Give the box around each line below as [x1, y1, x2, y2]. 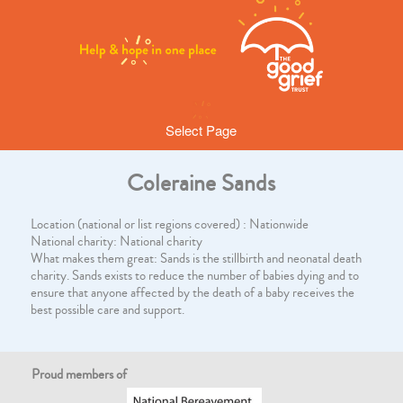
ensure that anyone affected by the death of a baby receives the [30, 283, 354, 302]
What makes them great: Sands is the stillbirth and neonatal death [30, 249, 362, 268]
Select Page [166, 121, 237, 139]
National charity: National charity [30, 232, 202, 251]
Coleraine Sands [127, 166, 276, 200]
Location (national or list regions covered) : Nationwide [30, 215, 309, 234]
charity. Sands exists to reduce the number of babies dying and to [30, 266, 359, 285]
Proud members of [31, 365, 128, 384]
